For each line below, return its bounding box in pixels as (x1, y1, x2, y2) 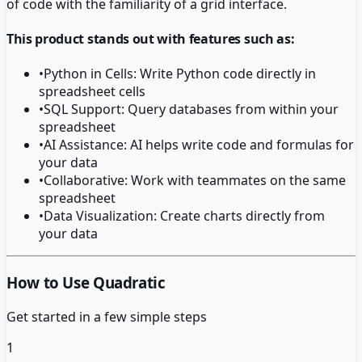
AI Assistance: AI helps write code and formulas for (44, 136, 354, 154)
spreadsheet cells (39, 82, 145, 101)
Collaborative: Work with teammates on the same (44, 171, 346, 190)
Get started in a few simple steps (6, 307, 207, 326)
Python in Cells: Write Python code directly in (44, 65, 316, 83)
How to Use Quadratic (6, 272, 166, 293)
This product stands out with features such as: (6, 30, 295, 48)
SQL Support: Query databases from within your (44, 100, 339, 119)
